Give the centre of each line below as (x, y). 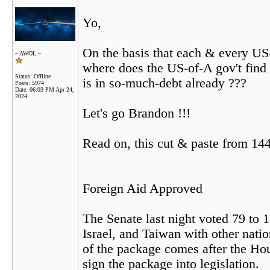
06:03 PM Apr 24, (52, 89)
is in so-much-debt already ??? (165, 83)
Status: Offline (33, 76)
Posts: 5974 (30, 83)
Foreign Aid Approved (143, 189)
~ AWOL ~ (28, 53)
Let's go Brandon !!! (137, 113)
